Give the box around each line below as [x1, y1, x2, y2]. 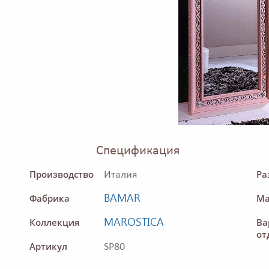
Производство [29, 168, 94, 181]
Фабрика [29, 192, 70, 205]
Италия [104, 169, 138, 181]
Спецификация [96, 145, 180, 158]
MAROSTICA [104, 214, 164, 229]
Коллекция [29, 216, 80, 229]
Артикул [29, 240, 67, 253]
